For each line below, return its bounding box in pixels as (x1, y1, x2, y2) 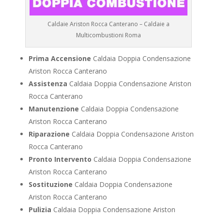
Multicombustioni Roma (76, 31, 141, 40)
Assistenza (28, 79, 67, 89)
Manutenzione (28, 104, 79, 114)
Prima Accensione (28, 54, 91, 63)
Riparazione (28, 129, 70, 139)
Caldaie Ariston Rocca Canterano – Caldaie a (47, 20, 170, 29)
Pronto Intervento (28, 155, 92, 164)
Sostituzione (28, 180, 73, 189)
